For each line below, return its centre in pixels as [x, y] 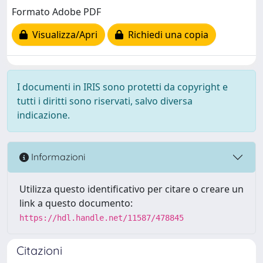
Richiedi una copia [166, 35]
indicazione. [43, 115]
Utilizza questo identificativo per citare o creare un [131, 189]
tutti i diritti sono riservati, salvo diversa [105, 101]
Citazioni [39, 250]
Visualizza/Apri [63, 35]
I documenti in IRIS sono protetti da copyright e [122, 87]
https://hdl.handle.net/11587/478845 [102, 218]
